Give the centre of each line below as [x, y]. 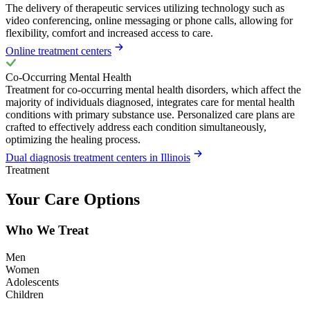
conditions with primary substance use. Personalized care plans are [150, 115]
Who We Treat [47, 230]
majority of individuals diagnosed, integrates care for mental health [150, 102]
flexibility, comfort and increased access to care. [109, 33]
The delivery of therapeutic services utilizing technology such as [145, 8]
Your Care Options [73, 200]
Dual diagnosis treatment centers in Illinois [98, 158]
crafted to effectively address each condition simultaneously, [136, 127]
